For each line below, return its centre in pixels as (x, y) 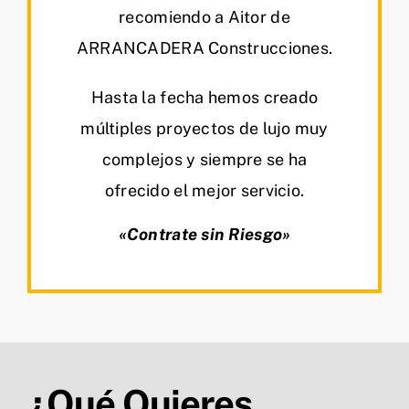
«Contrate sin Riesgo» (204, 234)
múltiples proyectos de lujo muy (204, 128)
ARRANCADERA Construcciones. (204, 47)
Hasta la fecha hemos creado (204, 97)
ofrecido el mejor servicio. (204, 190)
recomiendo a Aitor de (204, 16)
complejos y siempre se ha (204, 159)
